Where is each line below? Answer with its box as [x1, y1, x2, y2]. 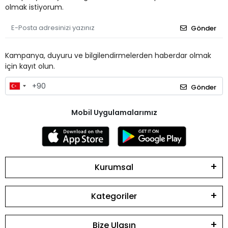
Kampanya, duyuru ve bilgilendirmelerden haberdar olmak [5, 50, 211, 61]
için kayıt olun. [5, 61, 55, 72]
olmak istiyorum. [5, 2, 64, 13]
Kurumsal [95, 161, 133, 173]
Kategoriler [91, 190, 137, 202]
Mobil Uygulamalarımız [71, 107, 157, 118]
